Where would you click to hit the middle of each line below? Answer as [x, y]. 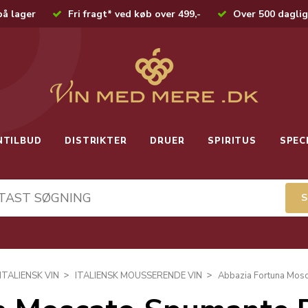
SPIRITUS [232, 141]
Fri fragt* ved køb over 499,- [134, 14]
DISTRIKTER [96, 141]
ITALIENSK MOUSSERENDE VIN [139, 276]
